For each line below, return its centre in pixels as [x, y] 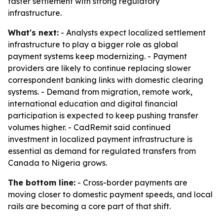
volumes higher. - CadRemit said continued [89, 127]
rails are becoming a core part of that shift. [89, 206]
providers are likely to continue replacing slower [99, 68]
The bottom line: [42, 183]
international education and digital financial [93, 104]
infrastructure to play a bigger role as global [93, 44]
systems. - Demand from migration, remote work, [100, 92]
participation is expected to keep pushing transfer [103, 115]
